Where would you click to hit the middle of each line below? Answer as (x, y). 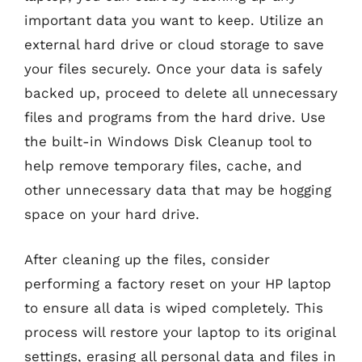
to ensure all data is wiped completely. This (174, 307)
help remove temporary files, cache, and (163, 166)
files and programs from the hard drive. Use (175, 117)
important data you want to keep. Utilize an (174, 20)
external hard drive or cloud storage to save (174, 44)
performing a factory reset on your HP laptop (178, 283)
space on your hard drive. (112, 214)
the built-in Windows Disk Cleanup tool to (168, 141)
